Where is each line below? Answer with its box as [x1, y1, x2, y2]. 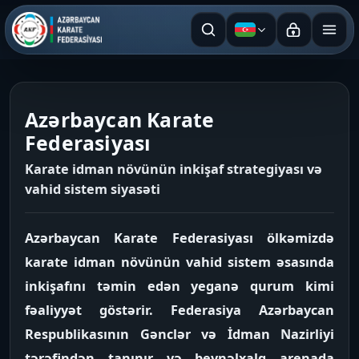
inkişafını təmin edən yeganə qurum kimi [25, 277, 334, 295]
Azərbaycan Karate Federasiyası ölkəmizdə [25, 229, 334, 247]
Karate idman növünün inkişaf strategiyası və [25, 160, 322, 178]
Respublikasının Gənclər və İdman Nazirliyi [25, 325, 334, 343]
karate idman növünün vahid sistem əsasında [25, 253, 334, 271]
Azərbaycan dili [250, 30, 344, 46]
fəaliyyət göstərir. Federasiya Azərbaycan [25, 301, 334, 319]
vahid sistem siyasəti [25, 180, 160, 198]
